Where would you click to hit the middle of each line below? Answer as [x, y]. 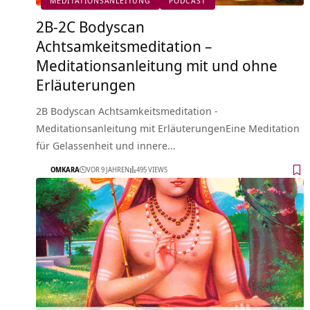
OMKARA [65, 170]
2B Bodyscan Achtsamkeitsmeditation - [127, 110]
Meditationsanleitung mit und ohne [157, 65]
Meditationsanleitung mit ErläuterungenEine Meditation [168, 128]
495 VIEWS [152, 170]
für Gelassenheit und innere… [106, 145]
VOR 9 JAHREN [108, 170]
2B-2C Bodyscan [90, 26]
